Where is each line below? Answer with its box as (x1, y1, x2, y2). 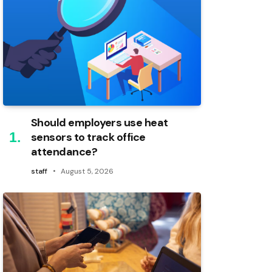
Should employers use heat (31, 115, 168, 131)
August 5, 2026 (61, 166, 114, 177)
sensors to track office (31, 130, 146, 145)
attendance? (31, 144, 98, 160)
